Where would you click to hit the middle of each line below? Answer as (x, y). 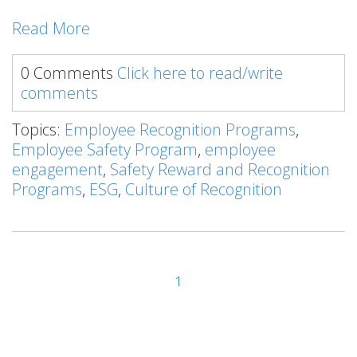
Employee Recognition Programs (180, 129)
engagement (57, 169)
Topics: (38, 129)
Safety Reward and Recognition (220, 169)
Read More (51, 28)
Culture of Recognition (204, 189)
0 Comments (69, 73)
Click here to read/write (200, 73)
